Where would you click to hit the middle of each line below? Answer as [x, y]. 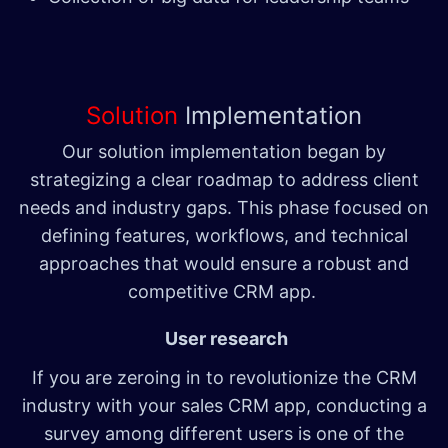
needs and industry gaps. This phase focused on [224, 208]
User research [226, 339]
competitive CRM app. [224, 292]
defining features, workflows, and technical [224, 236]
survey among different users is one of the [224, 434]
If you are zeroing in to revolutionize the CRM [224, 378]
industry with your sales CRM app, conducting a [224, 406]
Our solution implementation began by [224, 152]
